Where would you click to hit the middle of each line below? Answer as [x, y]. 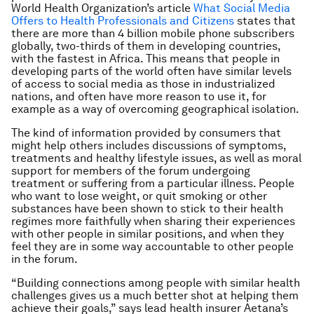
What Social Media [242, 8]
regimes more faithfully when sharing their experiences [153, 221]
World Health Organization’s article [102, 8]
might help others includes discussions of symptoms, [149, 145]
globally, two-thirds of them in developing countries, [146, 46]
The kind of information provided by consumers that [146, 133]
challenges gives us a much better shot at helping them [155, 295]
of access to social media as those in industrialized [143, 84]
